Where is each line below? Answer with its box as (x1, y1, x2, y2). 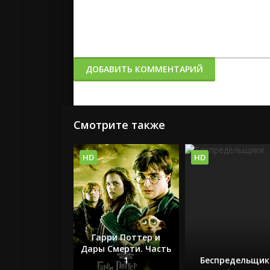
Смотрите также (74, 118, 165, 132)
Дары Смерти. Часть (81, 242, 172, 254)
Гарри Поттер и (92, 231, 161, 243)
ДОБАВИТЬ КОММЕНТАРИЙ (86, 63, 203, 75)
